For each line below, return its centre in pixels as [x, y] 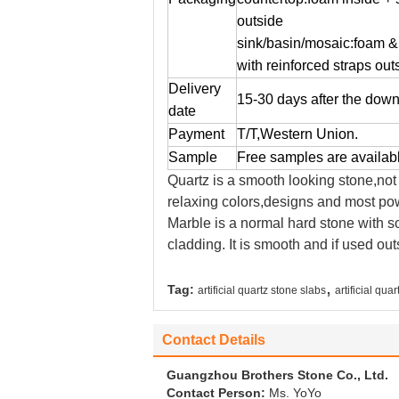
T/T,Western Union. [297, 134]
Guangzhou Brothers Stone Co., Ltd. [277, 375]
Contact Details [214, 340]
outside [260, 21]
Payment [196, 134]
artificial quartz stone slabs [262, 290]
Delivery [195, 89]
